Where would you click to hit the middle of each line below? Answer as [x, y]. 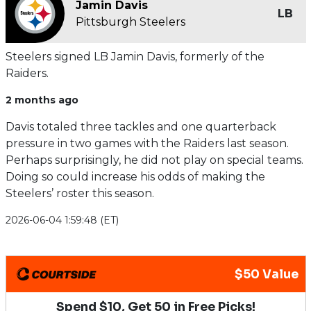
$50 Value [266, 274]
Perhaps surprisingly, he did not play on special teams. [154, 160]
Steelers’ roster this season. [79, 193]
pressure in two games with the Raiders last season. [147, 143]
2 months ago [42, 100]
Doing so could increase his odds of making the [135, 177]
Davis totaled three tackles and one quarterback [141, 127]
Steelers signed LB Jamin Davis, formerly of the [135, 57]
